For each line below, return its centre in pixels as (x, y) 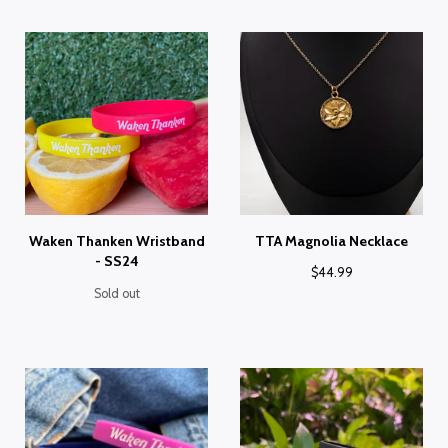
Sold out (116, 293)
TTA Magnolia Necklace (331, 241)
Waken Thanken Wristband (116, 241)
